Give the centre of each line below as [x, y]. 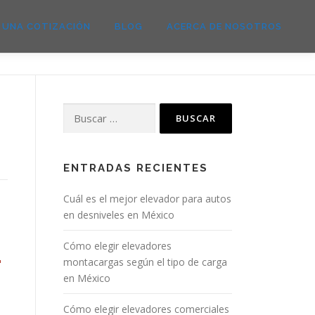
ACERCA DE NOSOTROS [224, 26]
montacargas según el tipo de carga [145, 262]
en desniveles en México [119, 215]
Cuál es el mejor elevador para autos [147, 199]
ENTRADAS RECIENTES [136, 168]
